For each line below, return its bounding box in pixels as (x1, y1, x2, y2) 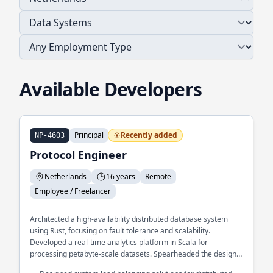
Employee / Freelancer (35, 186, 111, 196)
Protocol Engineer (30, 147, 127, 162)
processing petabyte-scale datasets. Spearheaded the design (30, 249, 236, 259)
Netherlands (44, 171, 87, 182)
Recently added (121, 130, 177, 140)
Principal (74, 130, 104, 140)
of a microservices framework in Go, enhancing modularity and (30, 260, 243, 271)
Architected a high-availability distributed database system (30, 214, 228, 224)
